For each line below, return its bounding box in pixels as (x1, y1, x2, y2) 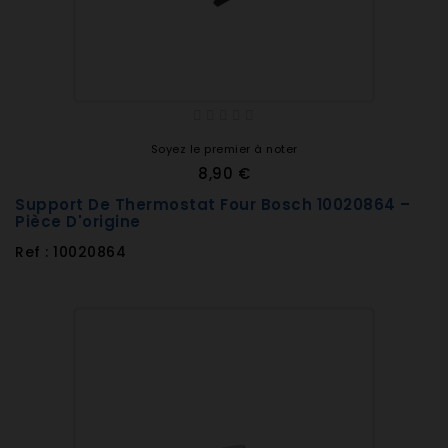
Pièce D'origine (15, 211, 141, 232)
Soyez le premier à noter (150, 141, 298, 157)
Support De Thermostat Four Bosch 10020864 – (15, 194, 411, 215)
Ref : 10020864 (15, 242, 126, 262)
